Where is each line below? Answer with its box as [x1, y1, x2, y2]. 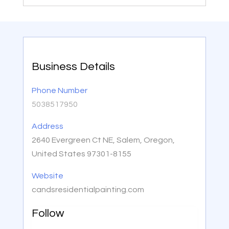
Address [31, 122, 63, 131]
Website [31, 172, 63, 180]
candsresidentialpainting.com [31, 186, 144, 194]
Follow [31, 208, 64, 220]
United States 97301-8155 [31, 150, 131, 158]
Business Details [31, 61, 115, 73]
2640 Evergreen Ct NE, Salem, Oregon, [31, 136, 175, 145]
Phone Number [31, 86, 87, 95]
